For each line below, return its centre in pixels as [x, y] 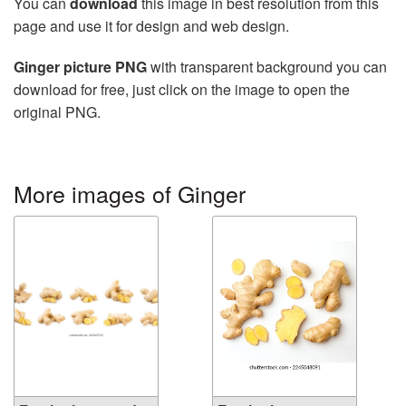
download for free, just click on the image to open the [182, 90]
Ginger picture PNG [80, 67]
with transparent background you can [267, 67]
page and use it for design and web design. [151, 26]
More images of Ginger [130, 193]
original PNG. [57, 112]
